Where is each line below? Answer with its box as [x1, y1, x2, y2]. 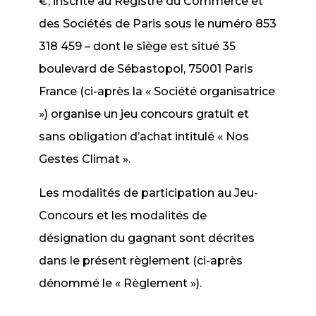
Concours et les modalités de [39, 209, 207, 222]
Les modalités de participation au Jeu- [39, 186, 259, 200]
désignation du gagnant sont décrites [39, 231, 255, 245]
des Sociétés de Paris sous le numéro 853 [39, 17, 277, 30]
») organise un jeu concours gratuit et [39, 107, 250, 121]
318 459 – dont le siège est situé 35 [39, 39, 236, 53]
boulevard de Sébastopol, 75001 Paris [39, 62, 254, 75]
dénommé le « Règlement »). [39, 276, 202, 290]
